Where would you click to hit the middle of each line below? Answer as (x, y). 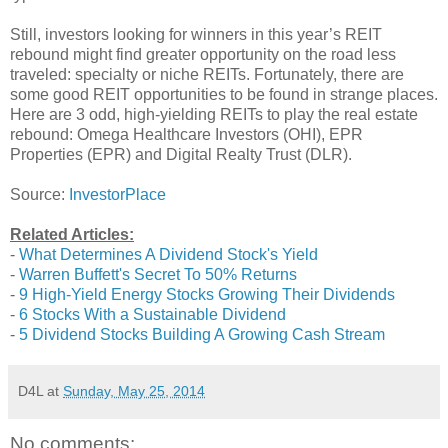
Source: (39, 194)
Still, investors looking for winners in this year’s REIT (196, 34)
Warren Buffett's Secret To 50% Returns (158, 274)
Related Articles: (72, 234)
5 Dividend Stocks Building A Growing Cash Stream (202, 334)
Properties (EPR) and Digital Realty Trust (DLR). (181, 154)
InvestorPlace (117, 194)
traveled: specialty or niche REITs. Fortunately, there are (207, 74)
